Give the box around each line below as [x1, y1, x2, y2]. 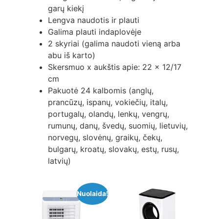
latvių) [47, 155, 71, 166]
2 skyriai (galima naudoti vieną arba [47, 38, 180, 48]
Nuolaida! [76, 190, 108, 198]
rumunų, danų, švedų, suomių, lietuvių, [47, 120, 188, 131]
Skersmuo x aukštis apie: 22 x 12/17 [47, 62, 181, 72]
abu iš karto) [47, 50, 95, 60]
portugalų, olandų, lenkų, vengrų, [47, 109, 169, 119]
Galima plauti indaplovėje [47, 26, 141, 37]
